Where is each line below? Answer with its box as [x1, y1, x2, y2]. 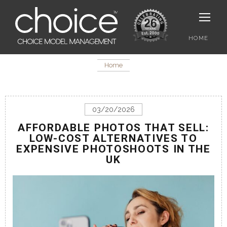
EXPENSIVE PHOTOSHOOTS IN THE [16, 143, 211, 156]
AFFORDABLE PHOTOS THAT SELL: [18, 122, 209, 134]
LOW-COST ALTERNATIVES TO [29, 132, 198, 145]
